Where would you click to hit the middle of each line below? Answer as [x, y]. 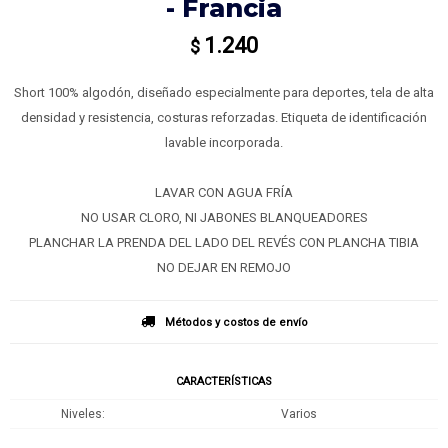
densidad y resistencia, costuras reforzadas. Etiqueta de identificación [224, 117]
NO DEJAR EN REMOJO [224, 267]
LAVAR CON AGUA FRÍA [224, 192]
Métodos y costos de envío [236, 322]
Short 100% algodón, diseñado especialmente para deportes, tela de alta [224, 92]
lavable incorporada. [224, 142]
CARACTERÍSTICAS [224, 381]
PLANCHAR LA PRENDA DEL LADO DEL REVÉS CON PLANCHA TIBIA [224, 242]
